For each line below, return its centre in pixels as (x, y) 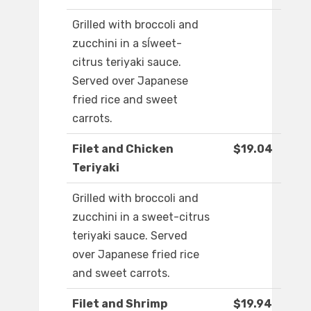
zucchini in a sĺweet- (127, 44)
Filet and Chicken (123, 149)
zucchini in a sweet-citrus (141, 217)
